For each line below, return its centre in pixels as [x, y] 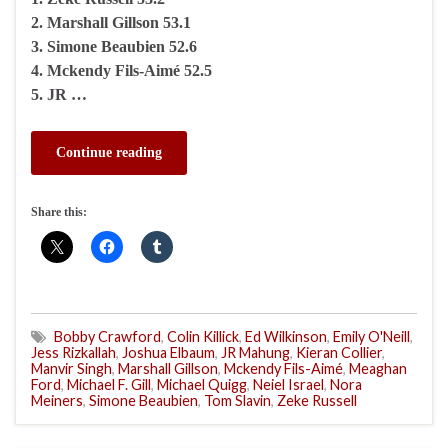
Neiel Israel [288, 384]
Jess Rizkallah [73, 352]
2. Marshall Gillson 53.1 [111, 22]
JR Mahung [255, 352]
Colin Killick [203, 336]
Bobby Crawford [107, 336]
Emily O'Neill [371, 336]
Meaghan [378, 368]
